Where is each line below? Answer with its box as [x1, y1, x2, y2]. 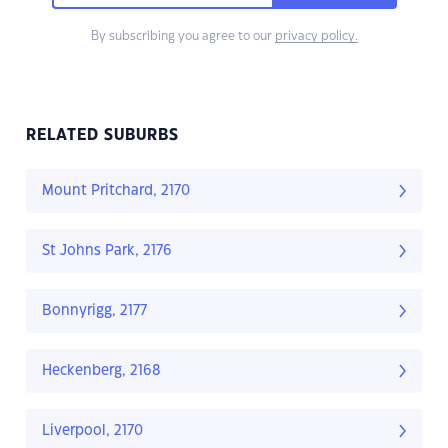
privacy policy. [274, 30, 358, 43]
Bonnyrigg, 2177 [42, 304, 147, 319]
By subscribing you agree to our [90, 30, 275, 43]
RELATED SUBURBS [26, 128, 179, 144]
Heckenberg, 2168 [42, 364, 161, 379]
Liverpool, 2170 [42, 424, 143, 439]
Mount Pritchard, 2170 [42, 184, 190, 199]
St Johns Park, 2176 [42, 244, 172, 259]
